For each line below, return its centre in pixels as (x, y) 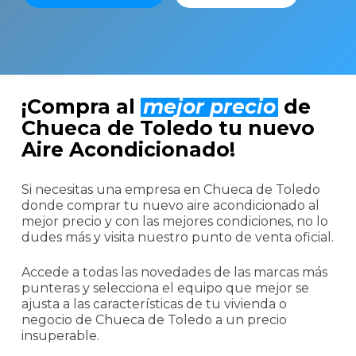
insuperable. (60, 336)
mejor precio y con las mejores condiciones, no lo (174, 222)
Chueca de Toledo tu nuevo (168, 128)
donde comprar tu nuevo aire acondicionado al (170, 206)
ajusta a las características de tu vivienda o (154, 304)
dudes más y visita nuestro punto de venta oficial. (177, 238)
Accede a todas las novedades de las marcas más (174, 273)
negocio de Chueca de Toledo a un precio (154, 320)
